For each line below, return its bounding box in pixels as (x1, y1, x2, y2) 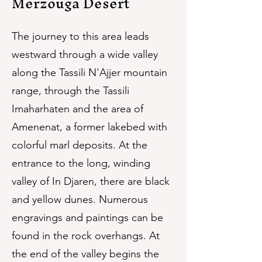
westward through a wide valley (12, 48, 158, 61)
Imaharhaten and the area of (12, 102, 143, 115)
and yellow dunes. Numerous (12, 193, 148, 206)
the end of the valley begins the (12, 247, 159, 260)
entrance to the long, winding (12, 157, 150, 170)
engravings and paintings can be (12, 211, 163, 224)
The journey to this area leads (12, 30, 149, 43)
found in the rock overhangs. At (12, 229, 160, 242)
